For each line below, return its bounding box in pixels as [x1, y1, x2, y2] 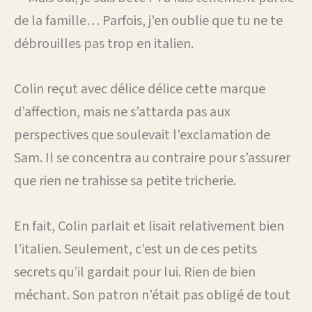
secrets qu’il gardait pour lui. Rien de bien [14, 262, 256, 282]
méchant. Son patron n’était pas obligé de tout [14, 285, 290, 305]
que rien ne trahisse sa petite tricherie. [14, 171, 236, 191]
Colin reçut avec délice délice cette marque [14, 79, 265, 99]
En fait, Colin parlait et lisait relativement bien [14, 216, 284, 236]
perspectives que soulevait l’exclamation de [14, 125, 270, 145]
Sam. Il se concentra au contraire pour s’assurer [14, 148, 290, 168]
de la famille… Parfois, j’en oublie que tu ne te [14, 10, 283, 31]
